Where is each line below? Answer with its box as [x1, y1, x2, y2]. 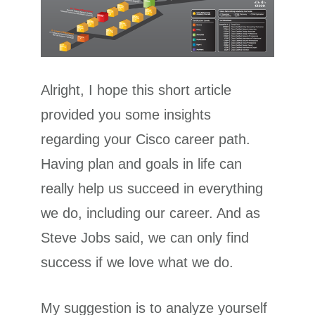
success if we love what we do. [41, 255, 234, 271]
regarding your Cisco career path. [41, 131, 251, 148]
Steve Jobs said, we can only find [41, 230, 250, 246]
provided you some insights [41, 107, 212, 123]
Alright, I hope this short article [41, 82, 232, 98]
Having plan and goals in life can [41, 156, 243, 172]
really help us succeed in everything [41, 181, 264, 197]
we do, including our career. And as [41, 205, 261, 221]
